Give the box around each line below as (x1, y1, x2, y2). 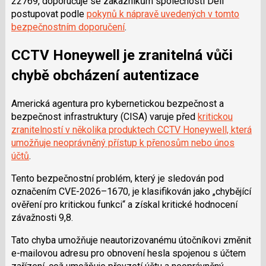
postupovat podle (11, 8, 87, 20)
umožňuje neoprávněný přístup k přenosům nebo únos (11, 137, 235, 149)
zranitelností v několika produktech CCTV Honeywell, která (11, 124, 252, 136)
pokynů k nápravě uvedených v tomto (86, 8, 239, 20)
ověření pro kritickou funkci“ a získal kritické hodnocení (11, 199, 237, 211)
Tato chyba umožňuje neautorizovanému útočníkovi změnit (11, 235, 251, 246)
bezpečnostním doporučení (11, 21, 125, 33)
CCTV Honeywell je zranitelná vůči (11, 47, 233, 64)
